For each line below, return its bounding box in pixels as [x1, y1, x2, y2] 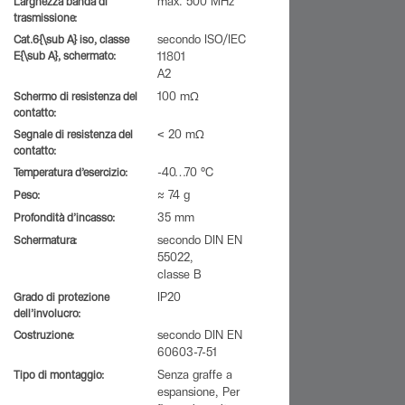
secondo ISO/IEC [157, 35, 246, 47]
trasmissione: [14, 14, 77, 24]
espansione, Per [157, 388, 240, 400]
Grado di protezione [14, 293, 109, 304]
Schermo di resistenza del [14, 92, 137, 103]
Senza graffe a [157, 371, 232, 382]
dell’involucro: [14, 309, 80, 320]
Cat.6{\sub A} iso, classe [14, 35, 129, 46]
